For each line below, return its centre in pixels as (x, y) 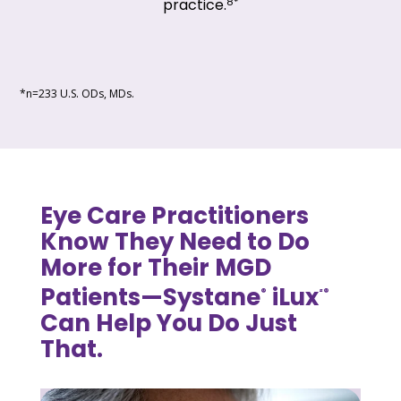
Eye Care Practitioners (174, 216)
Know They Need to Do (175, 242)
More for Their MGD (155, 268)
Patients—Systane (150, 297)
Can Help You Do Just (168, 323)
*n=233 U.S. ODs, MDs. (77, 94)
